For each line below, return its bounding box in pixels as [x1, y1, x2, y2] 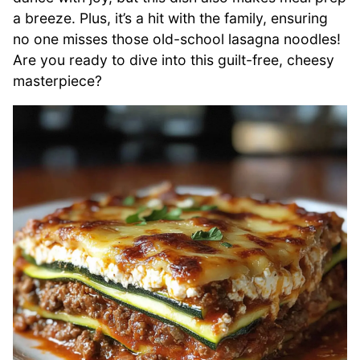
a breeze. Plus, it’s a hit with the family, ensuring [13, 9, 328, 27]
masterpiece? [13, 72, 102, 89]
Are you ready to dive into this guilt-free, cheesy [13, 51, 334, 68]
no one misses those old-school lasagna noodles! [13, 30, 341, 47]
